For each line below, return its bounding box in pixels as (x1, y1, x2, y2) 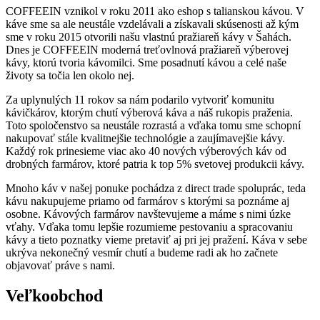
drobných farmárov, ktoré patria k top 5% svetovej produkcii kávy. (6, 157, 304, 170)
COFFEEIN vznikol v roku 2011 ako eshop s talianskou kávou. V (6, 4, 304, 17)
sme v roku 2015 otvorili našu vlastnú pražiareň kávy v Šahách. (6, 30, 291, 43)
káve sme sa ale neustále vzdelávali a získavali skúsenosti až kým (6, 17, 299, 30)
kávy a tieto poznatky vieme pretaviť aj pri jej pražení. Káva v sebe (6, 233, 307, 246)
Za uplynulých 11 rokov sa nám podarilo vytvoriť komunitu (6, 93, 274, 106)
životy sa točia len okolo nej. (6, 69, 134, 81)
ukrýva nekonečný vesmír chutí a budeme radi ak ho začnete (6, 246, 278, 259)
